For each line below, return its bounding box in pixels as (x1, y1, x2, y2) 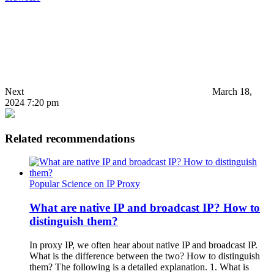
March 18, (212, 86, 252, 97)
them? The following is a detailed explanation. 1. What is (29, 261, 249, 272)
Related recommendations (5, 131, 135, 145)
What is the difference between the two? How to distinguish (29, 250, 260, 261)
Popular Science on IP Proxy (29, 179, 140, 190)
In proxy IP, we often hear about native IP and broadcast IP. (29, 239, 257, 250)
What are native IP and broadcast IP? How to (29, 201, 260, 214)
